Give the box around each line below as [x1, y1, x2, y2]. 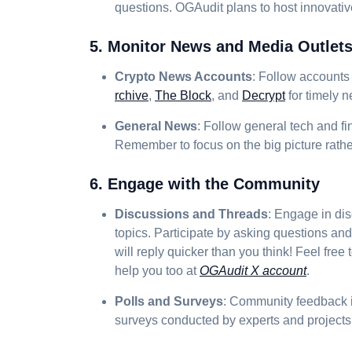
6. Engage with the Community [90, 175, 320, 192]
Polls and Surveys [115, 295, 223, 308]
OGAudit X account [200, 264, 306, 277]
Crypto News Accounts [115, 70, 252, 83]
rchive [115, 89, 148, 102]
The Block [155, 89, 211, 102]
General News [115, 119, 197, 133]
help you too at [115, 264, 200, 277]
